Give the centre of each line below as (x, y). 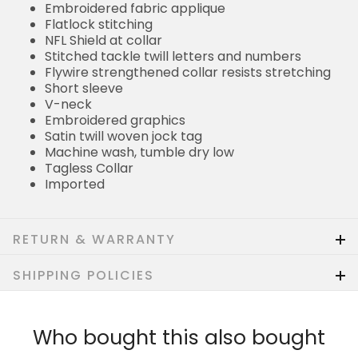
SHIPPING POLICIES (84, 276)
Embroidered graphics (115, 121)
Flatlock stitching (99, 25)
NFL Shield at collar (103, 41)
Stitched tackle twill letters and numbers (173, 57)
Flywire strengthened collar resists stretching (188, 73)
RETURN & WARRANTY (94, 240)
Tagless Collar (89, 169)
